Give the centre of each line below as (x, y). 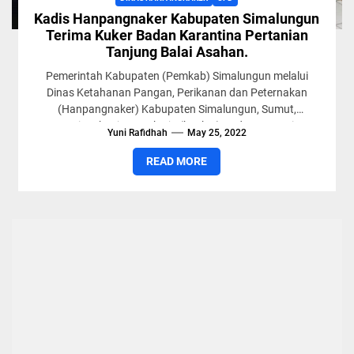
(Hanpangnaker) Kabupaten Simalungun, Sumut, (177, 109)
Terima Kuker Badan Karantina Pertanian (177, 35)
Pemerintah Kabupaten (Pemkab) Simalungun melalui (177, 76)
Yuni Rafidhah (137, 133)
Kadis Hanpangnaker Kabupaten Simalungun (177, 19)
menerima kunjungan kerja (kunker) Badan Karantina (177, 126)
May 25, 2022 (217, 133)
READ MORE (177, 161)
